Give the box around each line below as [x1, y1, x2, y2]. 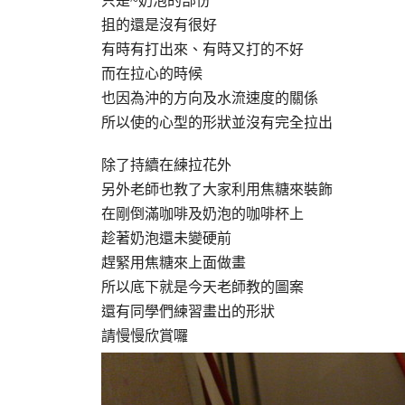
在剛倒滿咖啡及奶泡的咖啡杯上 [101, 206, 304, 221]
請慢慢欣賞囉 [101, 328, 188, 344]
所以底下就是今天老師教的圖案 [101, 279, 304, 295]
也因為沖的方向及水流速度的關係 [101, 90, 318, 106]
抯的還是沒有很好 [101, 17, 217, 33]
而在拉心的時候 [101, 66, 202, 81]
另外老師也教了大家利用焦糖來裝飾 [101, 182, 333, 197]
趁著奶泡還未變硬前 [101, 231, 231, 246]
